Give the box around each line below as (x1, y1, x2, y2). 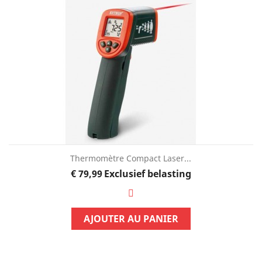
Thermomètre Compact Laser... (70, 152, 192, 164)
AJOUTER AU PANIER (83, 212, 178, 225)
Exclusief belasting (104, 167, 192, 180)
